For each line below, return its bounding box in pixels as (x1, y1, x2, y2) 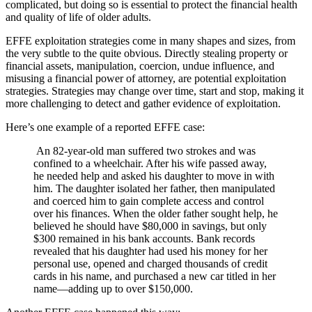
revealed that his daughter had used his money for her (33, 244, 267, 257)
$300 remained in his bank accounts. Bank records (33, 232, 255, 244)
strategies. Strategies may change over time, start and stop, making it (6, 84, 304, 97)
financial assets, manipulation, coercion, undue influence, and (6, 59, 274, 72)
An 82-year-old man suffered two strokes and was (33, 144, 256, 157)
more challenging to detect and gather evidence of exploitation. (6, 97, 283, 109)
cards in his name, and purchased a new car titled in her (33, 270, 276, 282)
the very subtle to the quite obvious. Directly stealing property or (6, 47, 288, 59)
